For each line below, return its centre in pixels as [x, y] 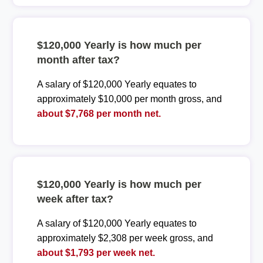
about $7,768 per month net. [99, 113]
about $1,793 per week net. [96, 252]
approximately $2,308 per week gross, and [125, 238]
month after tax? [78, 60]
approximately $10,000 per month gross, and [129, 99]
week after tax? [75, 199]
